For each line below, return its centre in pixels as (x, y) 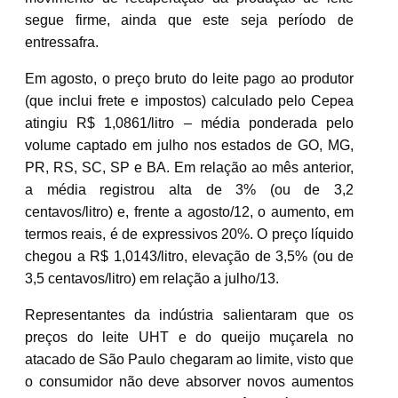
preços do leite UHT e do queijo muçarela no (189, 337)
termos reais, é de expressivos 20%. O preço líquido (189, 234)
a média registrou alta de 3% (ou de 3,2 (189, 189)
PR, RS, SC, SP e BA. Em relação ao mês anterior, (189, 167)
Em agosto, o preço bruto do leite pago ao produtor (189, 78)
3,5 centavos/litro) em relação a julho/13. (152, 278)
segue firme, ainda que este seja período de (189, 20)
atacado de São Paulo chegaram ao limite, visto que (189, 359)
